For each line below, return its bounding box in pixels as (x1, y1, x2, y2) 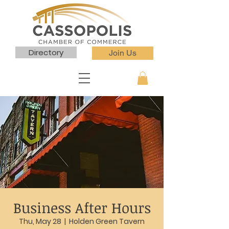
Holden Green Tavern (69, 216, 145, 227)
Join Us (109, 48, 136, 58)
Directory (29, 47, 63, 58)
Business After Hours (13, 198, 151, 218)
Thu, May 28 (19, 216, 61, 227)
